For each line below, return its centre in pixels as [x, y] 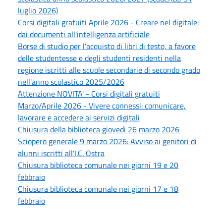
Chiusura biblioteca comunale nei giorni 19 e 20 [98, 165]
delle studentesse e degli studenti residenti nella [99, 58]
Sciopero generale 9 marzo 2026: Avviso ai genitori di [107, 141]
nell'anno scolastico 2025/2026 [71, 82]
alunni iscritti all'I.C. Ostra [61, 153]
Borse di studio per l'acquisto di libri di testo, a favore [107, 46]
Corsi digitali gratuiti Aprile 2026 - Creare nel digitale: [108, 23]
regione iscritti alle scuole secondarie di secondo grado [109, 70]
